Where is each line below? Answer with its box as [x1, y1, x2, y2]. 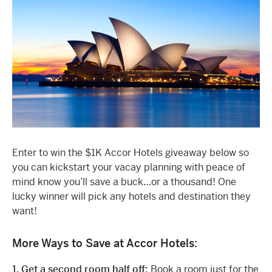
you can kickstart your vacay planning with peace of [12, 160, 245, 174]
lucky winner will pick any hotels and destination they [12, 189, 251, 203]
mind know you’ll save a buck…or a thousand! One [12, 175, 236, 188]
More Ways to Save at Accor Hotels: [12, 236, 197, 250]
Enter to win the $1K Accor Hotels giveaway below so [12, 146, 249, 159]
